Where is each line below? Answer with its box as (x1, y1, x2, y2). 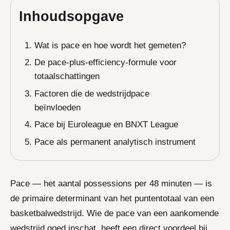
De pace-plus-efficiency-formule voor (34, 57, 177, 68)
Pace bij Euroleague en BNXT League (34, 120, 178, 130)
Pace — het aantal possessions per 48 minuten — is (10, 178, 212, 188)
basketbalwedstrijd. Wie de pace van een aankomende (10, 208, 219, 218)
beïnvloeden (34, 102, 81, 112)
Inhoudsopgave (19, 8, 124, 24)
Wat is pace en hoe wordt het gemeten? (34, 41, 186, 50)
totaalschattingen (34, 71, 100, 82)
